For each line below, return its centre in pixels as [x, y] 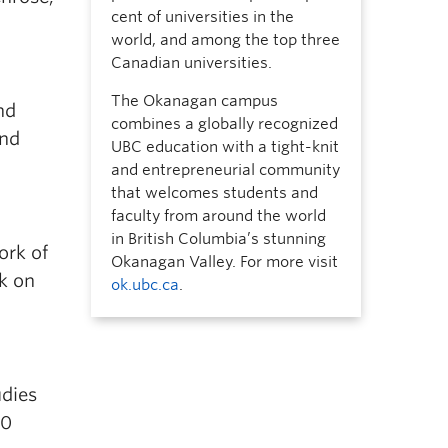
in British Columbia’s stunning [218, 239]
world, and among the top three [225, 40]
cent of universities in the [202, 17]
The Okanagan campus [194, 101]
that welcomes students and [214, 193]
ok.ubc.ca [144, 285]
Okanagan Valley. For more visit [224, 262]
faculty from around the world [218, 216]
